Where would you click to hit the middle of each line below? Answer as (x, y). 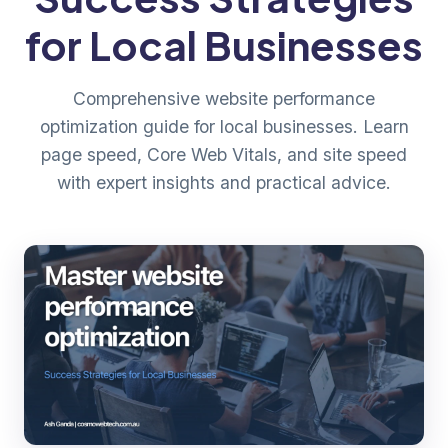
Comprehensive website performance (224, 98)
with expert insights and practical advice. (224, 182)
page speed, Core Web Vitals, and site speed (224, 154)
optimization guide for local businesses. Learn (224, 126)
